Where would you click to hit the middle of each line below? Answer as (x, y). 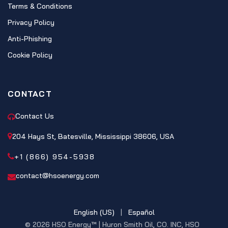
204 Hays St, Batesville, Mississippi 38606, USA (93, 136)
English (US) (94, 212)
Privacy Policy (31, 22)
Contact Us (35, 116)
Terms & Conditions (40, 6)
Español (141, 212)
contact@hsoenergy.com (58, 176)
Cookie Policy (30, 55)
